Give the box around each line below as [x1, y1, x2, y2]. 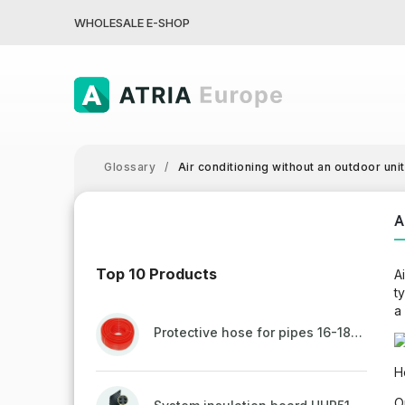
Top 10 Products [96, 265, 217, 284]
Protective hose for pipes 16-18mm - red [351, 325, 363, 341]
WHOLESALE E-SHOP [74, 15, 190, 30]
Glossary [104, 160, 155, 174]
